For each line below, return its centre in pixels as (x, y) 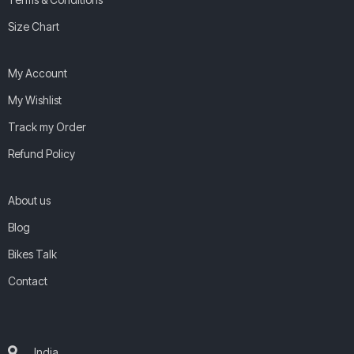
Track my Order (47, 126)
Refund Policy (41, 153)
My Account (38, 73)
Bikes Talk (32, 254)
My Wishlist (35, 100)
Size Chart (34, 26)
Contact (28, 281)
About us (29, 200)
